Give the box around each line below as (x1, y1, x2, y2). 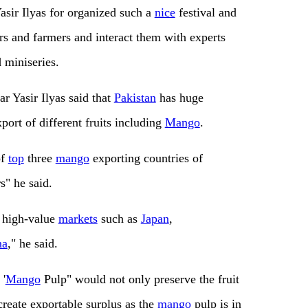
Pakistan (113, 91, 156, 105)
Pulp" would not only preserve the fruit (40, 272, 239, 287)
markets (58, 212, 98, 226)
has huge (155, 91, 203, 105)
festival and (175, 5, 236, 20)
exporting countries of (89, 151, 203, 166)
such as (97, 212, 141, 226)
